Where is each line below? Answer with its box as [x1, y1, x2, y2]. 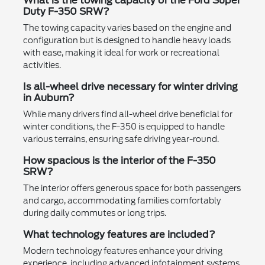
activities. [22, 60, 61, 70]
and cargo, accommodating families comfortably [22, 196, 221, 206]
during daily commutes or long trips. [22, 208, 166, 218]
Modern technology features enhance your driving [22, 246, 222, 256]
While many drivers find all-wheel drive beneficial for [22, 109, 232, 119]
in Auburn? [22, 92, 75, 104]
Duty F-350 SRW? [22, 6, 109, 18]
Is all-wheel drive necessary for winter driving [22, 81, 238, 93]
